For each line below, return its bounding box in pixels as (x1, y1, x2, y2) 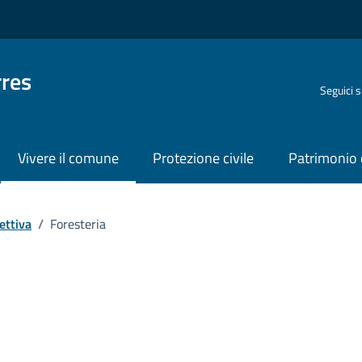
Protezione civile (153, 147, 255, 170)
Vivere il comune (17, 147, 119, 170)
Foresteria (50, 213, 106, 234)
